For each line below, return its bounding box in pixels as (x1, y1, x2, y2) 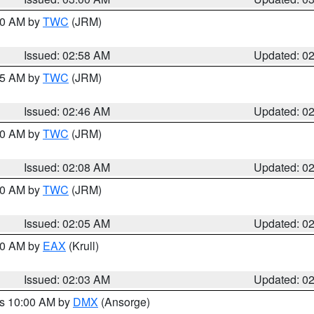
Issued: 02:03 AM (24, 271, 111, 287)
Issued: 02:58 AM (24, 47, 111, 63)
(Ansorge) (98, 294, 150, 310)
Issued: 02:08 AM (24, 159, 111, 175)
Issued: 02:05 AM (24, 215, 111, 231)
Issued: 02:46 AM (24, 103, 111, 119)
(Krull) (66, 238, 99, 254)
